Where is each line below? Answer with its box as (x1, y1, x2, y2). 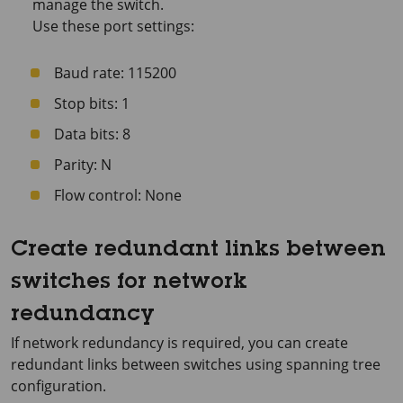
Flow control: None (54, 184, 182, 205)
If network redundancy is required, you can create (11, 332, 348, 353)
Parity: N (54, 154, 112, 175)
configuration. (11, 375, 106, 396)
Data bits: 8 (54, 123, 130, 144)
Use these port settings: (32, 15, 194, 36)
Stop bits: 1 (54, 93, 130, 113)
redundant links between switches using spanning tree (11, 354, 381, 374)
